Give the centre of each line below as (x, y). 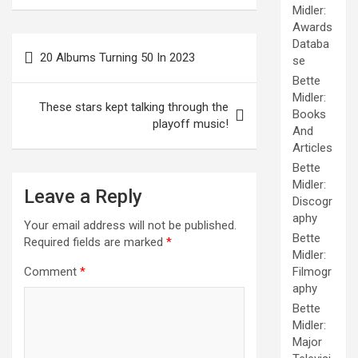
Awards (312, 28)
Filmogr (312, 272)
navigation (58, 71)
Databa (311, 44)
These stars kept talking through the (134, 107)
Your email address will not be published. (130, 225)
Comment (52, 272)
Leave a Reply (83, 197)
